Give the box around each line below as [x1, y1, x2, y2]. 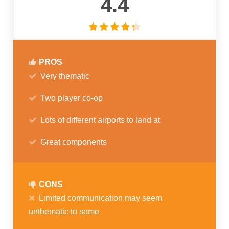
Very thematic [40, 71, 90, 80]
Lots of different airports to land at [40, 115, 161, 124]
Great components [40, 137, 107, 146]
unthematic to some [29, 207, 100, 216]
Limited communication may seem [39, 193, 163, 202]
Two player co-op [40, 93, 103, 102]
